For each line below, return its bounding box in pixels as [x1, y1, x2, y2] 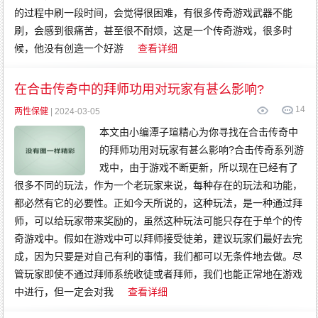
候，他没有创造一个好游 [14, 43, 124, 54]
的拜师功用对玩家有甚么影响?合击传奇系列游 [99, 144, 305, 155]
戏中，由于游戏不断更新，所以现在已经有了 [99, 162, 299, 173]
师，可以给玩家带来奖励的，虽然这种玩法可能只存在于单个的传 [14, 215, 303, 226]
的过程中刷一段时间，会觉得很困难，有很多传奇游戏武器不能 [14, 7, 293, 18]
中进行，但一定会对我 [14, 286, 114, 297]
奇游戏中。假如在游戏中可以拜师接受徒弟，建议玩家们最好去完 [14, 233, 303, 244]
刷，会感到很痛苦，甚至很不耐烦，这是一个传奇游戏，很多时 [14, 25, 293, 36]
